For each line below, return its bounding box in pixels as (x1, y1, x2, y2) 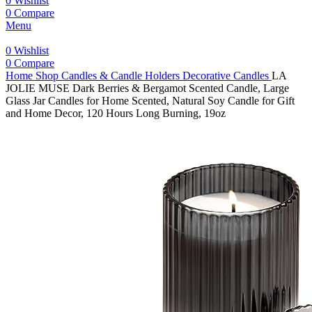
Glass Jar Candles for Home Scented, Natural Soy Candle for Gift (6, 95, 295, 107)
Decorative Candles (182, 70, 272, 81)
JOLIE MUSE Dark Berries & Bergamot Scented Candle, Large (6, 82, 289, 94)
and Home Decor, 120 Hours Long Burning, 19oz (6, 107, 226, 119)
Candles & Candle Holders (61, 70, 182, 81)
